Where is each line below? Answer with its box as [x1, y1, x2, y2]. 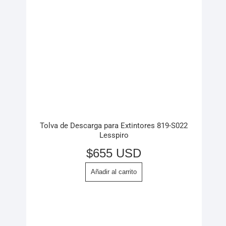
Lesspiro [99, 131, 129, 140]
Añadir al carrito [91, 167, 137, 176]
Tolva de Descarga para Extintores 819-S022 [40, 121, 188, 131]
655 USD [93, 146, 141, 160]
